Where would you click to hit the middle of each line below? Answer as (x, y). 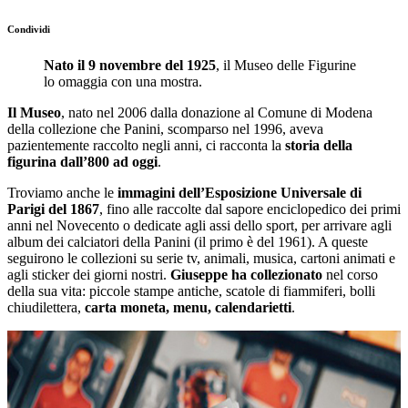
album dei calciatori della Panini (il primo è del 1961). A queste (188, 241)
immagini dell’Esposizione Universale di (240, 192)
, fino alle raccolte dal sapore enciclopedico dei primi (250, 209)
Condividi (29, 29)
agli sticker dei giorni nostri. (89, 274)
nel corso (350, 274)
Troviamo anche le (62, 192)
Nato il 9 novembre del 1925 (130, 65)
